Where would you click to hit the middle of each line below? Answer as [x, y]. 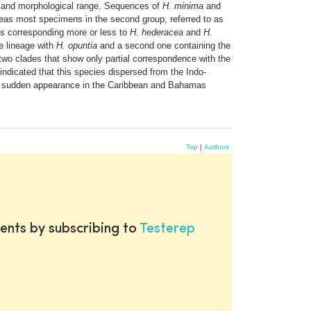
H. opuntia [77, 45]
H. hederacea [157, 32]
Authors [217, 146]
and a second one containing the [164, 45]
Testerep [167, 229]
